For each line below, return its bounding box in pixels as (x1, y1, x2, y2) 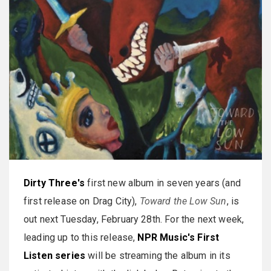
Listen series (24, 250, 86, 261)
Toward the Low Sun (139, 195, 227, 207)
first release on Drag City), (24, 195, 140, 207)
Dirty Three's (24, 177, 85, 189)
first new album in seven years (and (85, 177, 241, 189)
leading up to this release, (24, 232, 138, 243)
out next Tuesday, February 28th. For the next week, (24, 214, 244, 225)
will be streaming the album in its (85, 250, 230, 261)
